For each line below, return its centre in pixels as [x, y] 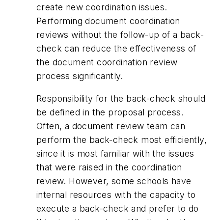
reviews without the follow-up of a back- [120, 35]
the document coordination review [107, 62]
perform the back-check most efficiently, [122, 139]
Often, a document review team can [111, 126]
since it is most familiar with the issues [115, 153]
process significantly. [80, 76]
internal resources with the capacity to [116, 194]
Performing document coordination [108, 21]
